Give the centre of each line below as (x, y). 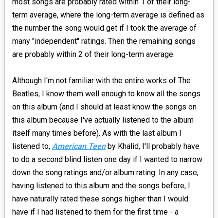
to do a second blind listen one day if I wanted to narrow (107, 160)
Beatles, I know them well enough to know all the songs (106, 94)
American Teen (79, 146)
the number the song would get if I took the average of (104, 28)
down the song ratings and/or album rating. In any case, (105, 173)
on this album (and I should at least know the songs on (104, 107)
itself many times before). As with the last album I (97, 133)
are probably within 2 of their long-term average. (93, 54)
